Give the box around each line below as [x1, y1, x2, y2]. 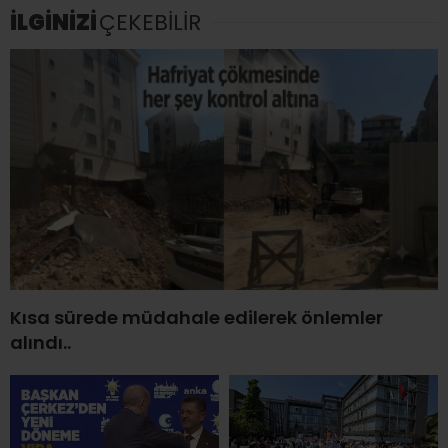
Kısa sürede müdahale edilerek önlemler [10, 304, 383, 330]
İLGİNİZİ [10, 6, 97, 38]
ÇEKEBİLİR [99, 6, 201, 38]
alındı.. [10, 329, 71, 355]
